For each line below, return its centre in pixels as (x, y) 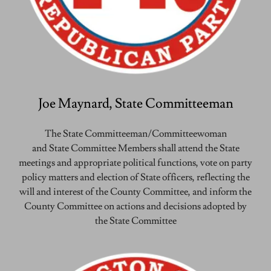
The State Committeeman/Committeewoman (135, 134)
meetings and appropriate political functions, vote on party (135, 163)
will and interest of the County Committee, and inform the (135, 192)
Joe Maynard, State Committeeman (135, 104)
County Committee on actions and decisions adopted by (135, 207)
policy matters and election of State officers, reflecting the (135, 178)
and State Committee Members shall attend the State (135, 149)
